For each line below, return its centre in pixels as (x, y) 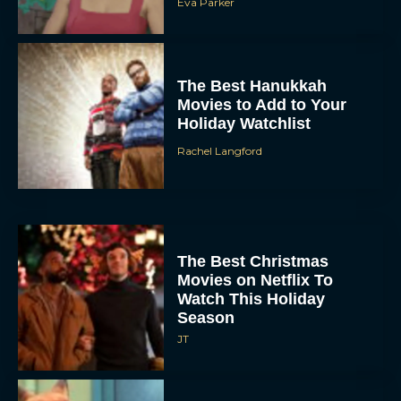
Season (206, 317)
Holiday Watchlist (244, 123)
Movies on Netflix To (256, 280)
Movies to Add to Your (262, 104)
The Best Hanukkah (252, 85)
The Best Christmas (253, 261)
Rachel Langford (220, 150)
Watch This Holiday (252, 299)
